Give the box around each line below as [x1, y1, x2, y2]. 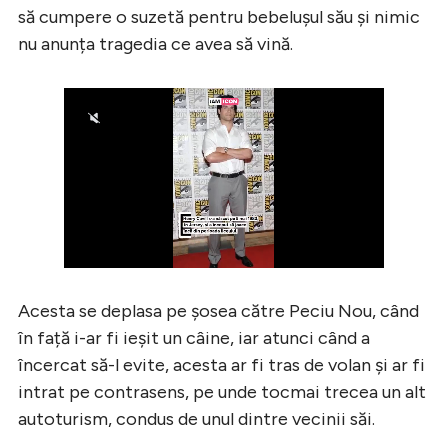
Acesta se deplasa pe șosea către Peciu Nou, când [18, 299, 419, 322]
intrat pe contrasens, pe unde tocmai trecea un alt [18, 380, 426, 403]
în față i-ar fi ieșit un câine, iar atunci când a [18, 326, 370, 349]
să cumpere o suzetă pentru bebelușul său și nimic [18, 5, 420, 28]
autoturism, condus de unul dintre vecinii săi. [18, 407, 375, 430]
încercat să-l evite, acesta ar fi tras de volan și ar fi [18, 353, 425, 376]
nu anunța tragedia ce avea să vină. [18, 32, 293, 55]
